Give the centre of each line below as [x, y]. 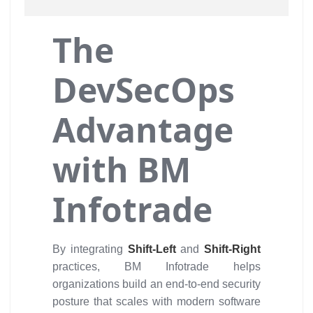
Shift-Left [154, 249]
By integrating [90, 249]
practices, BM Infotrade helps [156, 267]
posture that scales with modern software [156, 301]
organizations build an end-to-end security [156, 284]
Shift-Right [232, 249]
